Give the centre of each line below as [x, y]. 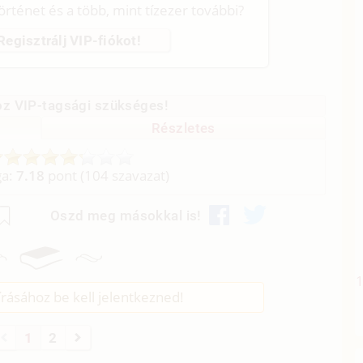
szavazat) [139, 176]
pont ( [65, 176]
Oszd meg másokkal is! [126, 215]
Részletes [184, 128]
